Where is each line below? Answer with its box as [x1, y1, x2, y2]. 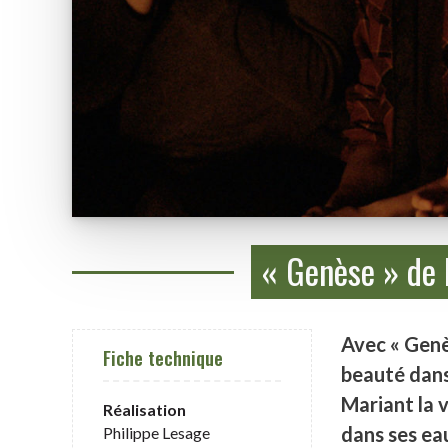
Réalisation [103, 399, 186, 419]
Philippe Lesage [103, 422, 210, 442]
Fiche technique [103, 342, 223, 372]
